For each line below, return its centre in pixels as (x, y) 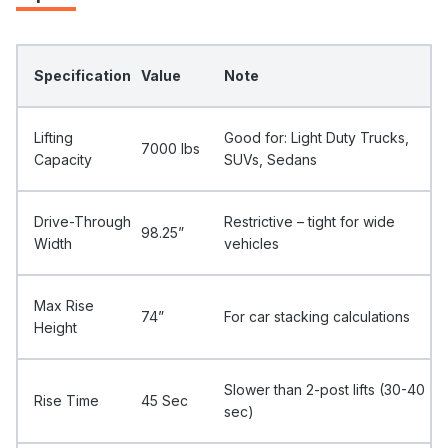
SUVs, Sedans (270, 160)
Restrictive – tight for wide (309, 222)
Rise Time (66, 401)
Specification (82, 76)
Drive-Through (82, 222)
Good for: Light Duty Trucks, (316, 138)
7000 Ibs (170, 149)
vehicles (251, 244)
